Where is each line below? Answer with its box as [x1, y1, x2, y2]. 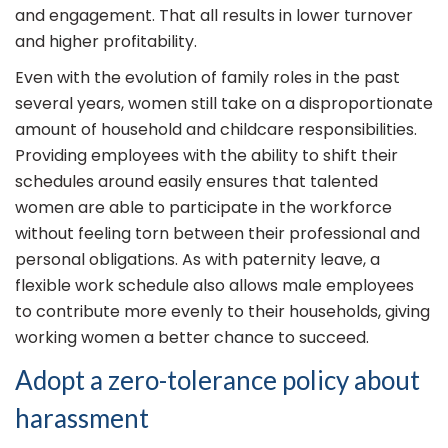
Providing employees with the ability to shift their [15, 144, 398, 168]
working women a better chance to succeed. [15, 326, 369, 350]
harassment [15, 402, 149, 435]
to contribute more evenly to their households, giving [15, 300, 430, 324]
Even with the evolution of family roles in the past [15, 66, 400, 90]
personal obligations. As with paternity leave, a [15, 248, 380, 272]
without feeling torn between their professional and [15, 222, 420, 246]
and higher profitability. [15, 30, 197, 54]
